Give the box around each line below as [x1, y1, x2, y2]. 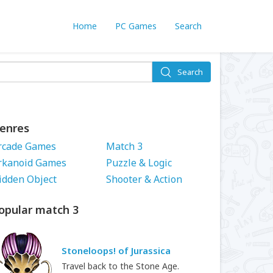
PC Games [115, 20, 157, 32]
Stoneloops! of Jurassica [62, 244, 171, 257]
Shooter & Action [105, 172, 182, 186]
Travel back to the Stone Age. [62, 260, 179, 272]
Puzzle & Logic [105, 156, 172, 169]
